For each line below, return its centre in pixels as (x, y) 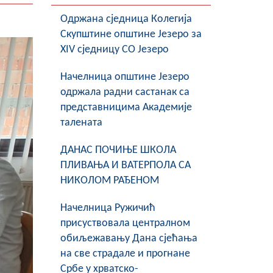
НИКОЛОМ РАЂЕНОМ (109, 181)
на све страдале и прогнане (125, 254)
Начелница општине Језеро (125, 77)
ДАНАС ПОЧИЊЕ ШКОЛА (118, 150)
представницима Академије (126, 108)
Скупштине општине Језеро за (131, 34)
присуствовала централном (125, 223)
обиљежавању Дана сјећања (129, 239)
